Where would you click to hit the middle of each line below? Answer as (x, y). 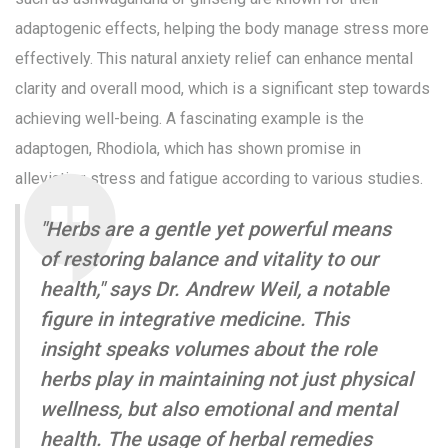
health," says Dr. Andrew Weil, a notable (214, 289)
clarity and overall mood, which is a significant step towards (222, 89)
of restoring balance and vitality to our (209, 259)
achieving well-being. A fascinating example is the (189, 119)
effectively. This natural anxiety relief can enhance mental (214, 59)
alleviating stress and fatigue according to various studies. (219, 179)
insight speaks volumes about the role (208, 349)
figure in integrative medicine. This (194, 319)
